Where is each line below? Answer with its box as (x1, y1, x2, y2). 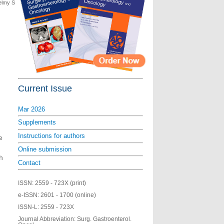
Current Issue (18, 83, 72, 93)
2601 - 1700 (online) (40, 191, 96, 199)
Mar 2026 (18, 105, 45, 113)
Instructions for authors (18, 132, 85, 140)
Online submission (18, 145, 71, 153)
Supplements (18, 118, 56, 126)
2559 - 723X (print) (35, 179, 86, 187)
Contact (18, 158, 40, 166)
